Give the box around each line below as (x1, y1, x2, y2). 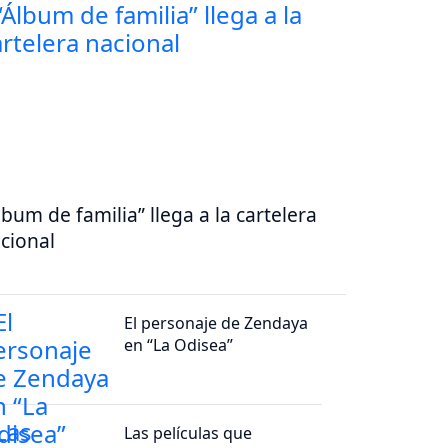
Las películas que (124, 422, 253, 445)
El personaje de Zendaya (124, 312, 309, 335)
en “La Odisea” (124, 334, 234, 357)
